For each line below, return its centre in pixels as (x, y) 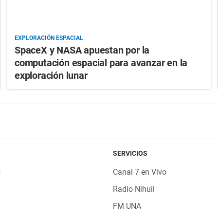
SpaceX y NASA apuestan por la (82, 50)
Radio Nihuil (134, 189)
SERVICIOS (130, 154)
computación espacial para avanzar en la (101, 63)
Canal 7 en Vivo (139, 172)
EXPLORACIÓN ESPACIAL (49, 38)
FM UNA (127, 206)
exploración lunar (51, 76)
